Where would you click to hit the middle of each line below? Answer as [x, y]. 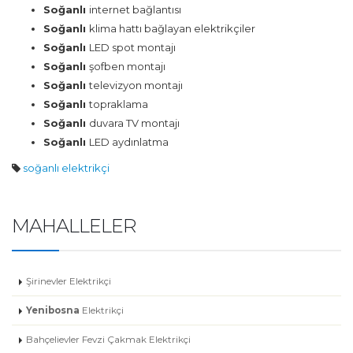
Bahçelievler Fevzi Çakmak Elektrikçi [108, 340]
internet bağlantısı [137, 9]
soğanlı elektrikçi [66, 168]
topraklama [119, 104]
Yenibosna [53, 310]
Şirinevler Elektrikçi [69, 281]
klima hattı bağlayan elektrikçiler [172, 28]
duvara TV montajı [136, 123]
